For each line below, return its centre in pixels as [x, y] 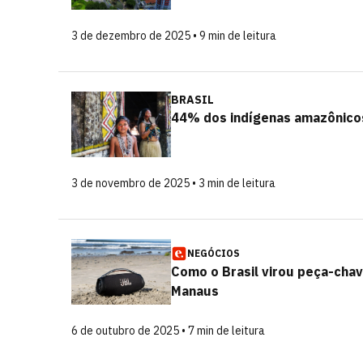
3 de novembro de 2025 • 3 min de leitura [173, 183]
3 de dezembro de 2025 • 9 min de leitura [174, 36]
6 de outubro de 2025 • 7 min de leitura [168, 331]
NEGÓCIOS [214, 253]
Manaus [195, 291]
